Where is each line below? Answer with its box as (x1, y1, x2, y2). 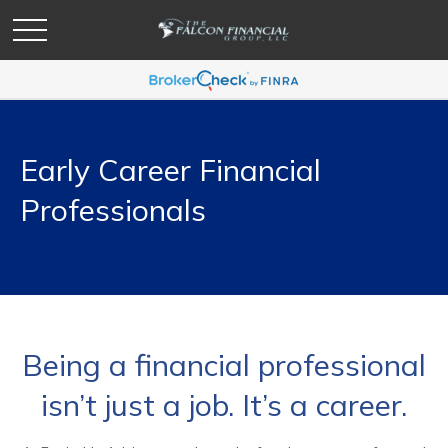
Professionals (20, 191, 206, 229)
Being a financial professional (22, 346, 426, 384)
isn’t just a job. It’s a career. (41, 386, 407, 424)
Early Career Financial (20, 151, 321, 189)
